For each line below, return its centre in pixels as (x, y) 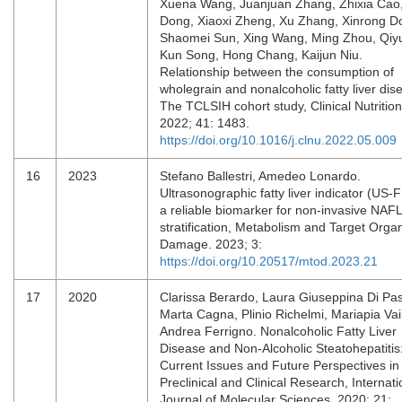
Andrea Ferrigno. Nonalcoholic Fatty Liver (278, 331)
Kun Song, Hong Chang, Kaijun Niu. (261, 55)
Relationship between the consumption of (277, 72)
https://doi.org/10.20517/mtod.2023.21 (269, 261)
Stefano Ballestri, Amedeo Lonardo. (260, 176)
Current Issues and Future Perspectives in (280, 365)
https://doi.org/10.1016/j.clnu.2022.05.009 (278, 140)
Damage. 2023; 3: (214, 244)
